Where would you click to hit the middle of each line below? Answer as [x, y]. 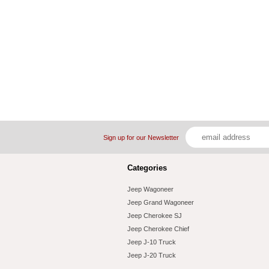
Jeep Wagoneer [150, 189]
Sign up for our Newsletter [141, 138]
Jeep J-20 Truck [152, 255]
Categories [147, 168]
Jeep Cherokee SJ [155, 215]
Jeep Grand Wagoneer [161, 202]
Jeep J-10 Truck [152, 242]
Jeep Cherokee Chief [158, 228]
